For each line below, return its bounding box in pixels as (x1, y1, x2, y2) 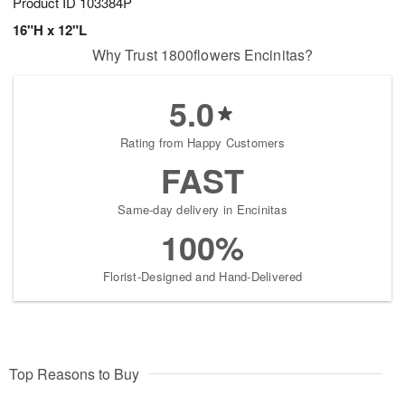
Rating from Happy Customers (119, 134, 286, 152)
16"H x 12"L (13, 20, 87, 41)
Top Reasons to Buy (9, 363, 139, 385)
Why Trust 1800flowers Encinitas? (91, 44, 314, 66)
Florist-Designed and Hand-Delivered (102, 268, 303, 286)
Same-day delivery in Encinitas (118, 201, 287, 219)
